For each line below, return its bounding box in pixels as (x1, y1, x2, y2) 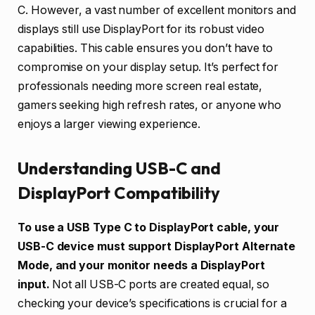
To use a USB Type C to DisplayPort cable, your (18, 220, 280, 234)
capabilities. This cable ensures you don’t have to (18, 41, 274, 55)
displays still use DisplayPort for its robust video (18, 22, 264, 36)
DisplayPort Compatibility (18, 181, 221, 203)
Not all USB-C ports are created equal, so (49, 277, 270, 291)
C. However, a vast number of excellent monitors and (18, 3, 296, 17)
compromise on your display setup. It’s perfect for (18, 60, 279, 74)
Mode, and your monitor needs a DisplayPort (18, 258, 265, 272)
